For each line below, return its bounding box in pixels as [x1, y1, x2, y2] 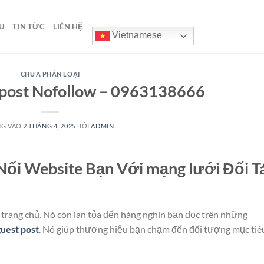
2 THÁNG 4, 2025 [23, 121, 76, 130]
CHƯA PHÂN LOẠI [20, 70, 80, 78]
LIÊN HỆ [52, 22, 84, 31]
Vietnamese [109, 30, 162, 41]
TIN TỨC [12, 22, 45, 31]
